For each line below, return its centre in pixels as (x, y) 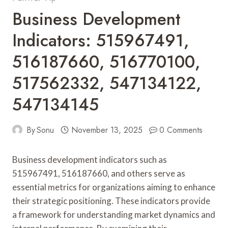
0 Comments (181, 130)
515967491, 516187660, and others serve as (99, 173)
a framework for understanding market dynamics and (114, 214)
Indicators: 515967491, (101, 40)
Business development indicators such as (90, 159)
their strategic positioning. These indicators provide (111, 201)
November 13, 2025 (107, 130)
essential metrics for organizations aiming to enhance (114, 187)
